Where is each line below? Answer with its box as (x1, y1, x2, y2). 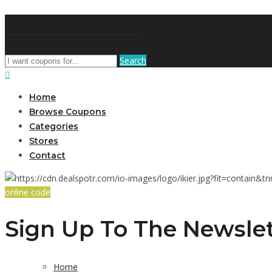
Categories (29, 120, 78, 132)
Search (120, 54, 146, 66)
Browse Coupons (29, 106, 106, 117)
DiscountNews (5, 15, 137, 37)
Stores (29, 135, 58, 146)
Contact (29, 149, 66, 161)
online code (5, 186, 50, 198)
